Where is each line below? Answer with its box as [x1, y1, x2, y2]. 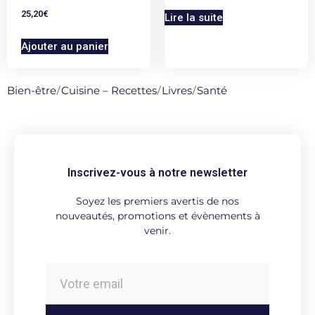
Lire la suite [165, 11, 223, 25]
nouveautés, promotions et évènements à [55, 210, 260, 223]
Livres [162, 84, 192, 98]
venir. [144, 224, 171, 238]
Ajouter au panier [21, 40, 108, 53]
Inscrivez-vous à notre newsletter [67, 166, 247, 180]
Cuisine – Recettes [61, 84, 157, 98]
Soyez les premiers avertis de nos [76, 195, 239, 208]
